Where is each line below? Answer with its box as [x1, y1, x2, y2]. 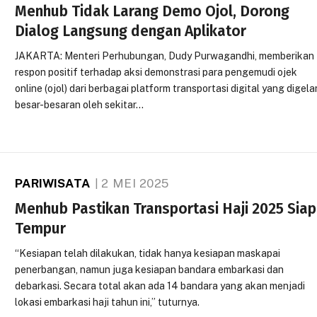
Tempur [15, 219, 67, 238]
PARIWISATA [15, 175, 90, 190]
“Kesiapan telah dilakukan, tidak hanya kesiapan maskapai [15, 247, 281, 259]
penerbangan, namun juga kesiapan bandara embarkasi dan [15, 263, 284, 275]
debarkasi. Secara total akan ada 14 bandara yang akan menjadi [15, 279, 306, 292]
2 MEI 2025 [101, 175, 169, 190]
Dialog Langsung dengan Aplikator [15, 22, 247, 40]
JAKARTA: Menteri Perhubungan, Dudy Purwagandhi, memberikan [15, 50, 315, 62]
